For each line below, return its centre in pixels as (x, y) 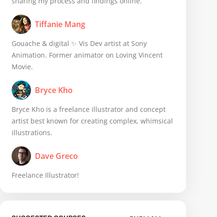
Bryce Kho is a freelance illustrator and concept (89, 109)
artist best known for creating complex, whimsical (92, 121)
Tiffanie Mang (60, 24)
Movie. (22, 67)
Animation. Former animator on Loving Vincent (87, 55)
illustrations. (32, 132)
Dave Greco (56, 156)
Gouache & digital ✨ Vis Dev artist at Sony (79, 43)
